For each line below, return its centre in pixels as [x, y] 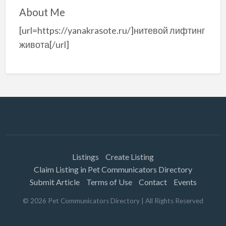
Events [185, 182]
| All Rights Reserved [172, 201]
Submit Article [54, 182]
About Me [42, 12]
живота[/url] [44, 45]
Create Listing [130, 156]
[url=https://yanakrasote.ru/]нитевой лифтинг [112, 31]
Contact [153, 182]
